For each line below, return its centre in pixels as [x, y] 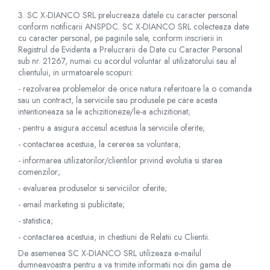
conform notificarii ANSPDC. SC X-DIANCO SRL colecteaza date [133, 27]
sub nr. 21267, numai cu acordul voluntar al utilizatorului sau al [127, 61]
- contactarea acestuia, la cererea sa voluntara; [99, 144]
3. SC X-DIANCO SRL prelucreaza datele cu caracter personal [128, 15]
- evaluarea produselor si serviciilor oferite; [93, 188]
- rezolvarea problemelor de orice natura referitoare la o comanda [135, 89]
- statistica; [36, 221]
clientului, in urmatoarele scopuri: [76, 72]
